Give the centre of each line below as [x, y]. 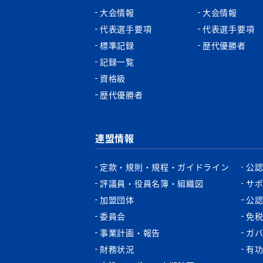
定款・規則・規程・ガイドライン [165, 167]
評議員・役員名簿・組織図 [152, 183]
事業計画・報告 [130, 232]
